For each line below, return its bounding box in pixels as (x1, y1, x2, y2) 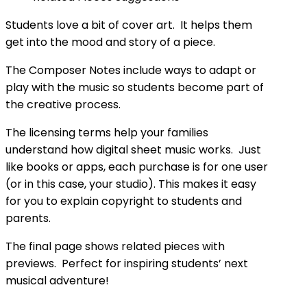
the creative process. (5, 97, 121, 112)
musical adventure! (5, 273, 109, 288)
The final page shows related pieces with (5, 238, 225, 254)
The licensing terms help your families (5, 125, 208, 140)
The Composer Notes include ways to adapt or (5, 62, 256, 78)
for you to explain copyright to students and (5, 193, 242, 209)
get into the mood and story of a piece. (5, 34, 218, 50)
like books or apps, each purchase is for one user (5, 159, 268, 175)
